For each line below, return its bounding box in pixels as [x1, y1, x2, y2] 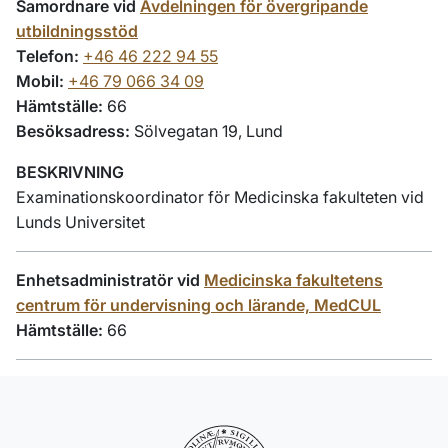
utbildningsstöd [16, 21, 138, 41]
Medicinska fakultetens [204, 270, 383, 290]
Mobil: [16, 71, 64, 91]
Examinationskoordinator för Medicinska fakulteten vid [16, 187, 424, 207]
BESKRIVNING [16, 162, 124, 182]
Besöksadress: [16, 121, 130, 141]
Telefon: [16, 46, 79, 66]
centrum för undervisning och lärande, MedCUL [16, 295, 381, 315]
